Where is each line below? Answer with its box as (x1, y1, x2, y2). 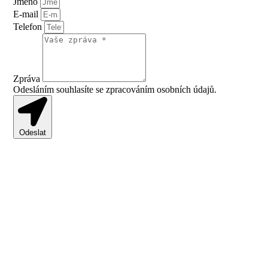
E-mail (13, 8, 41, 19)
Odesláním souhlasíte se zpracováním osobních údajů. (13, 84, 217, 95)
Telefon (13, 21, 45, 32)
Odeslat (19, 127, 47, 137)
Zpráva (13, 73, 43, 84)
